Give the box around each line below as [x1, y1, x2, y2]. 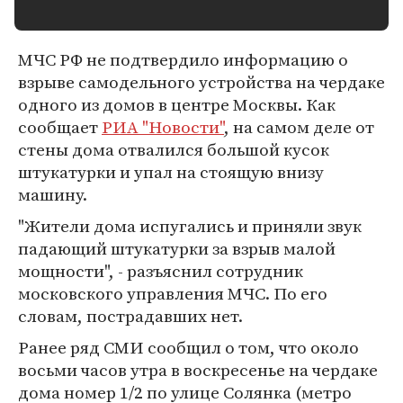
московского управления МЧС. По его [18, 282, 327, 305]
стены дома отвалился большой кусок [18, 138, 329, 161]
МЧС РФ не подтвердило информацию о [18, 48, 348, 71]
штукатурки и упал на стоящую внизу [18, 160, 324, 184]
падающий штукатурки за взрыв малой [18, 237, 336, 260]
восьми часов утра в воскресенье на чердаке [18, 358, 378, 381]
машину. [18, 183, 87, 206]
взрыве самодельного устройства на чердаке [18, 70, 385, 94]
